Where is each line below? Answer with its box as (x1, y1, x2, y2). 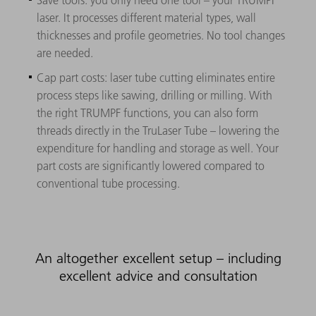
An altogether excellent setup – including (35, 249, 281, 267)
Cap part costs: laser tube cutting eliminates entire (37, 70, 276, 85)
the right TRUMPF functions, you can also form (37, 105, 259, 120)
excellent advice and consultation (59, 267, 257, 284)
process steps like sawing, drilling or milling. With (37, 87, 273, 102)
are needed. (37, 45, 94, 60)
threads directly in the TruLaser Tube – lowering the (37, 123, 280, 138)
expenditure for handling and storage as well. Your (37, 140, 279, 155)
